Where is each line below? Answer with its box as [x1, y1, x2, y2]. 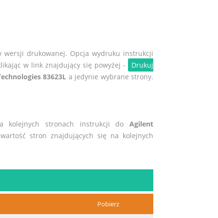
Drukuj [131, 60, 153, 70]
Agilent [129, 119, 153, 129]
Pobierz [97, 200, 119, 209]
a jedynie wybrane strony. [66, 72, 153, 82]
